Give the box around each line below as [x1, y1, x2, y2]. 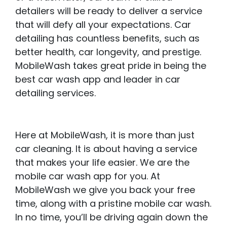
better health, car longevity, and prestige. [15, 46, 201, 59]
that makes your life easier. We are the [15, 156, 190, 169]
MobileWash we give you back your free [15, 183, 195, 197]
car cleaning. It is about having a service [15, 142, 197, 156]
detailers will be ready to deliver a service [15, 5, 202, 18]
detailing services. [15, 87, 96, 100]
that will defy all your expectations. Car [15, 18, 191, 31]
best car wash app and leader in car [15, 73, 180, 86]
